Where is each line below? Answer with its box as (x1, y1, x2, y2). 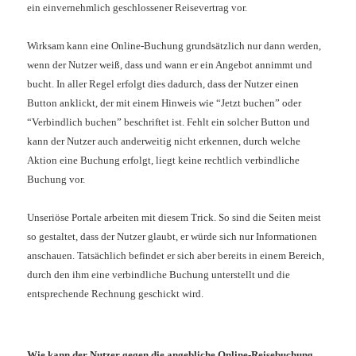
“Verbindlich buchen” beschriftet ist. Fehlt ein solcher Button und (27, 116, 311, 129)
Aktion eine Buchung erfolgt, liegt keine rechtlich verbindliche (27, 154, 300, 167)
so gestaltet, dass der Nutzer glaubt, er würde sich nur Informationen (27, 230, 318, 243)
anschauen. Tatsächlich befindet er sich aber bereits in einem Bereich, (27, 250, 325, 262)
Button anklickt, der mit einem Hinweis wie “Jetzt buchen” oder (27, 97, 302, 110)
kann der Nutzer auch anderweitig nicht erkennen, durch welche (27, 135, 301, 148)
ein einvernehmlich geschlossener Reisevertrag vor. (27, 2, 248, 14)
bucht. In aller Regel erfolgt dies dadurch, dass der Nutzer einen (27, 78, 300, 91)
